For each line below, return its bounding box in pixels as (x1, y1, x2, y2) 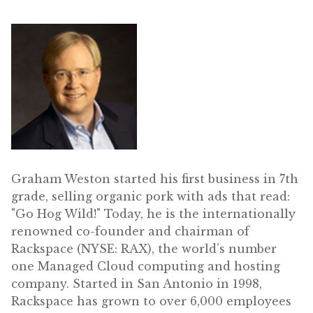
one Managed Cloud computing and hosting (11, 259, 280, 273)
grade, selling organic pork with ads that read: (11, 189, 290, 203)
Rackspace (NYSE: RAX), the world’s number (11, 241, 277, 256)
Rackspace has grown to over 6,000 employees (11, 293, 291, 308)
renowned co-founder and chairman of (11, 224, 249, 238)
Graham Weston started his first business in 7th (11, 171, 298, 186)
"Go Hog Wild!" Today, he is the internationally (11, 206, 296, 221)
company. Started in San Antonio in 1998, (11, 276, 262, 291)
